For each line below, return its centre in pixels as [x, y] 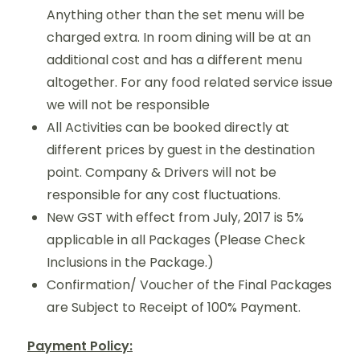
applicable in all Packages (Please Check [176, 239]
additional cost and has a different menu [174, 59]
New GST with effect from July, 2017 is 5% [175, 217]
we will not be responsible [128, 104]
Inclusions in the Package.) [130, 262]
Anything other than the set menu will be [176, 14]
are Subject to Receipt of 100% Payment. [174, 307]
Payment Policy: [80, 346]
